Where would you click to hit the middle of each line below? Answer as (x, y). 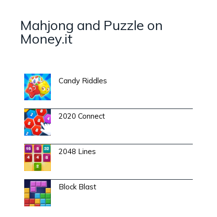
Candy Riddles (83, 81)
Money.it (46, 39)
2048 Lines (77, 152)
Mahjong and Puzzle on (92, 25)
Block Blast (77, 187)
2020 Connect (82, 116)
